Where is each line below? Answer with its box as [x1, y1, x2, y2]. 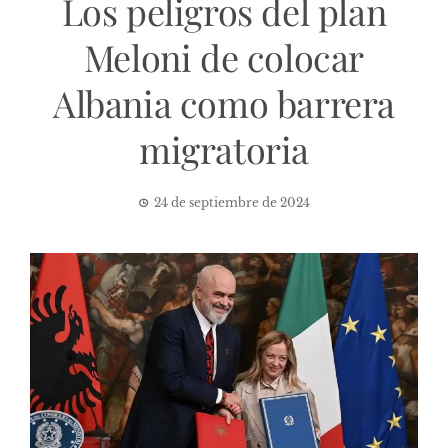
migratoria [138, 124, 309, 173]
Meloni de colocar [83, 32, 365, 81]
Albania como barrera [52, 78, 395, 127]
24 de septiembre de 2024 [154, 194, 310, 210]
